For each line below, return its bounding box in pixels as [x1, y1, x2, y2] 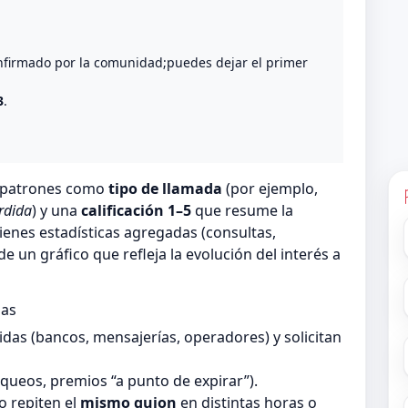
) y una [32, 200, 81, 221]
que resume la [191, 200, 293, 221]
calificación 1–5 [81, 200, 191, 221]
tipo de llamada [108, 178, 222, 199]
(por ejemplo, [222, 178, 318, 199]
